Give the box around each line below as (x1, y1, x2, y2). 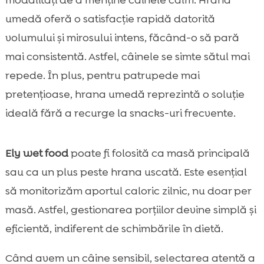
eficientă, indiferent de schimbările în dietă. (5, 221, 223, 236)
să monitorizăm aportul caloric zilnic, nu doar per (5, 183, 251, 198)
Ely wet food (5, 146, 68, 160)
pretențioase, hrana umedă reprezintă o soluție (5, 87, 245, 101)
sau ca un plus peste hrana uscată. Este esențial (5, 164, 247, 179)
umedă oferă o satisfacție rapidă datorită (5, 11, 215, 26)
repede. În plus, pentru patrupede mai (5, 68, 200, 82)
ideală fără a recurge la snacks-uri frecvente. (5, 105, 236, 120)
